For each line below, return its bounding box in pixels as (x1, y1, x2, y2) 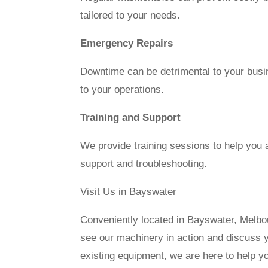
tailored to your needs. (80, 9, 181, 21)
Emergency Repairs (80, 37, 173, 49)
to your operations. (80, 83, 165, 95)
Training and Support (80, 111, 181, 123)
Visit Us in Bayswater (80, 185, 177, 197)
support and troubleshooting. (80, 157, 208, 169)
